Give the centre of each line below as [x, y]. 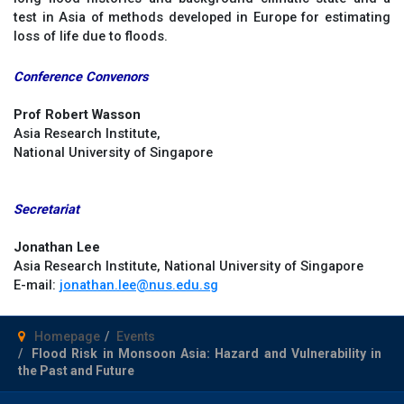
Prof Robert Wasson [77, 114]
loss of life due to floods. [91, 37]
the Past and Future [76, 371]
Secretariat [46, 209]
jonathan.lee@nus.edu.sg [139, 285]
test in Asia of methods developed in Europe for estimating [202, 18]
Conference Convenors [81, 76]
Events [136, 337]
